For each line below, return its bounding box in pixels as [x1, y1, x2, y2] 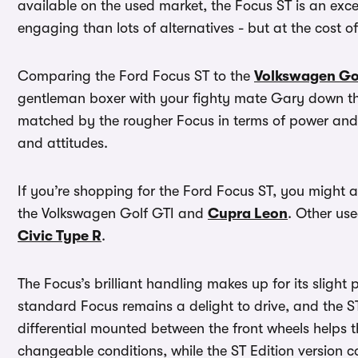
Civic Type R [18, 228, 101, 245]
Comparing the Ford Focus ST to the [18, 68, 254, 85]
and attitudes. [18, 135, 108, 152]
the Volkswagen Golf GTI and [18, 205, 208, 222]
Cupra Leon [208, 205, 288, 222]
